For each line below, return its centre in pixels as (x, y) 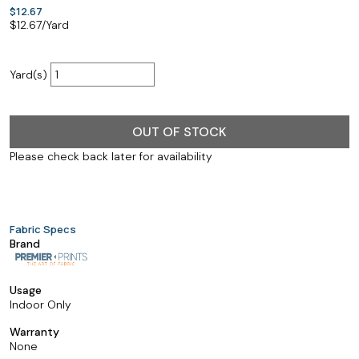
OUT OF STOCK (179, 132)
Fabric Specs (43, 229)
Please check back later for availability (111, 156)
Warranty (34, 331)
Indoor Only (40, 304)
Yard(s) (30, 75)
